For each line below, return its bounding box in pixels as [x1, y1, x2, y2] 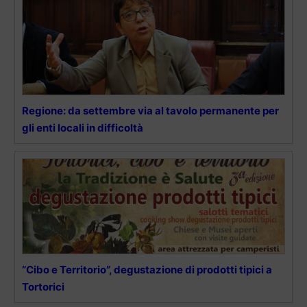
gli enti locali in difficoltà [22, 121, 143, 134]
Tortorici [22, 280, 64, 293]
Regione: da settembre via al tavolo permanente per [22, 103, 279, 117]
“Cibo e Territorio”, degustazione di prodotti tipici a [22, 262, 272, 276]
